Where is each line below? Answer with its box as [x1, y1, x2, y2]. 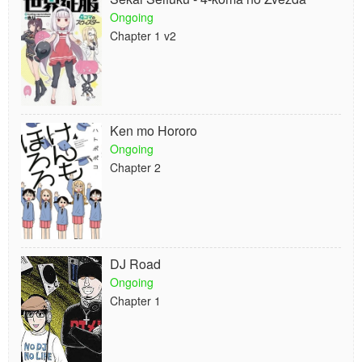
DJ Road [110, 255, 161, 273]
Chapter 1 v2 [110, 27, 176, 44]
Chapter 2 [110, 159, 161, 175]
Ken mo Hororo [110, 121, 197, 140]
